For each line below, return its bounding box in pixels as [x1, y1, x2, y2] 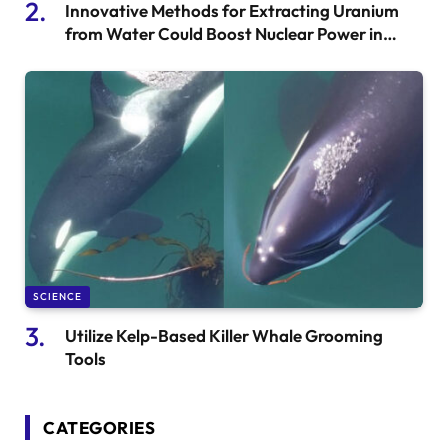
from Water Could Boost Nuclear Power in [65, 23, 383, 45]
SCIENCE [33, 290, 82, 304]
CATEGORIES [43, 417, 156, 439]
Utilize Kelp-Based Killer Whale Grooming [65, 325, 383, 347]
